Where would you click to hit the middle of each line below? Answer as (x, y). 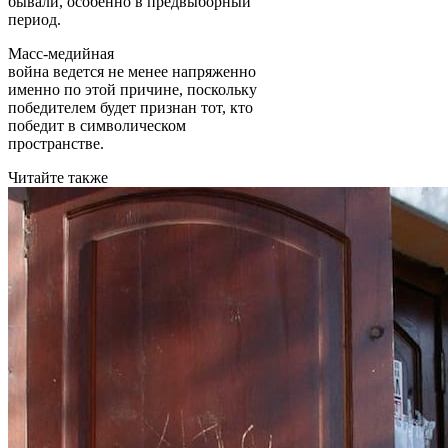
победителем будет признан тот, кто (130, 107)
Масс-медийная (61, 53)
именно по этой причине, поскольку (132, 89)
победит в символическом (97, 125)
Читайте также (58, 177)
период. (34, 19)
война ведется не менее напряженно (132, 71)
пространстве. (56, 143)
